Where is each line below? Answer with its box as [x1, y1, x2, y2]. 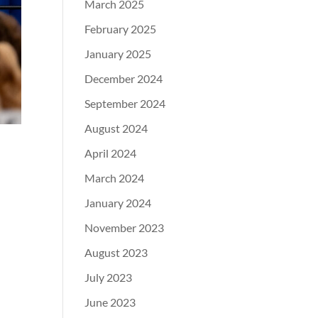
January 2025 [84, 47, 152, 60]
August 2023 [84, 246, 148, 259]
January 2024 [84, 196, 152, 209]
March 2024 [84, 171, 145, 185]
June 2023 [84, 295, 136, 309]
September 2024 [84, 97, 166, 110]
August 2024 [84, 121, 148, 135]
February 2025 [84, 22, 157, 35]
